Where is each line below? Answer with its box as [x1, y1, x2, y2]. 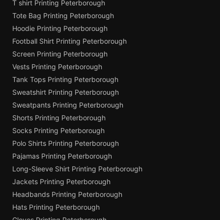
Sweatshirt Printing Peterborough [12, 88, 119, 97]
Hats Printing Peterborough [12, 203, 100, 212]
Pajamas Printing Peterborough [12, 152, 112, 161]
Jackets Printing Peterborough [12, 177, 110, 186]
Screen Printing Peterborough [12, 50, 108, 58]
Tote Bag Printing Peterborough [12, 11, 114, 20]
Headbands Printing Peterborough [12, 190, 122, 199]
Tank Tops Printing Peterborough [12, 75, 118, 84]
